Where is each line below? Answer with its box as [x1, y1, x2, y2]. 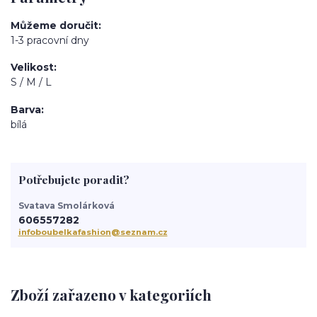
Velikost [11, 61, 54, 74]
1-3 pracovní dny [11, 33, 89, 47]
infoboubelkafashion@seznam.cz [18, 227, 168, 238]
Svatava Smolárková [18, 200, 115, 211]
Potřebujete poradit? [18, 172, 129, 188]
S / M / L [11, 76, 52, 88]
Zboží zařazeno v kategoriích [11, 284, 212, 304]
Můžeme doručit [11, 18, 98, 32]
